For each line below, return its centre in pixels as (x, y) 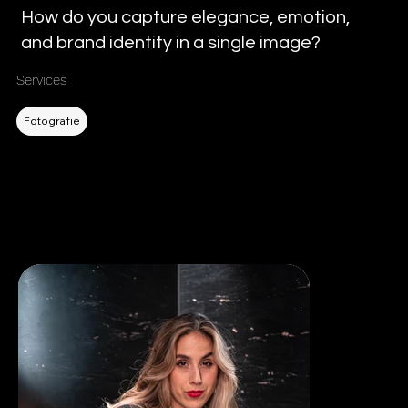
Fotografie (51, 121)
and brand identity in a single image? (170, 42)
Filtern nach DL (60, 86)
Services (41, 81)
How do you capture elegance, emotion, (185, 17)
